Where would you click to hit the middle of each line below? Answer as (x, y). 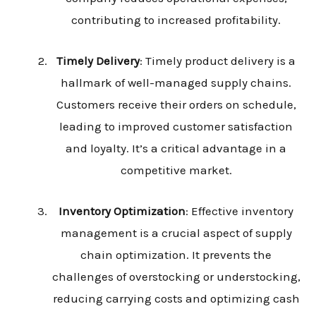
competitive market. (176, 170)
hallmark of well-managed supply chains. (176, 82)
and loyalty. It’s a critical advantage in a (176, 148)
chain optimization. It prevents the (176, 255)
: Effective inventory (239, 211)
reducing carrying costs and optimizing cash (176, 299)
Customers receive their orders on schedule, (176, 104)
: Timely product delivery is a (218, 60)
